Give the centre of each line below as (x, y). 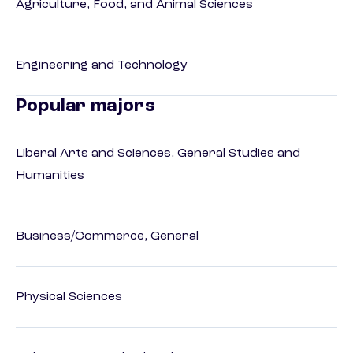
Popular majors (85, 107)
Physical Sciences (69, 297)
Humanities (50, 176)
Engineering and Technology (102, 66)
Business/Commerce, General (107, 237)
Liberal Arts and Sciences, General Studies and (158, 154)
